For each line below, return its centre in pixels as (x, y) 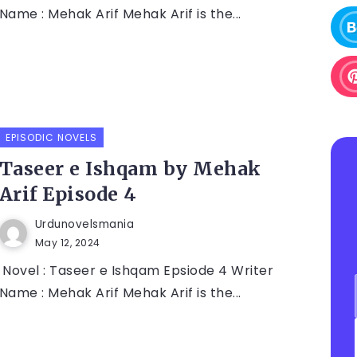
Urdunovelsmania (84, 224)
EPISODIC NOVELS (51, 137)
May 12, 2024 (67, 242)
